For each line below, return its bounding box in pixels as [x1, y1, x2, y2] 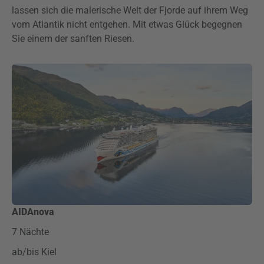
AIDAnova [12, 206, 54, 217]
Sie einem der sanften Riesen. [12, 33, 134, 44]
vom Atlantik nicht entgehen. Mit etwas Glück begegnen [12, 19, 242, 30]
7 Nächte [12, 226, 49, 237]
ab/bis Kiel [12, 246, 59, 258]
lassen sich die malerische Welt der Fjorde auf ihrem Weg [12, 5, 248, 16]
